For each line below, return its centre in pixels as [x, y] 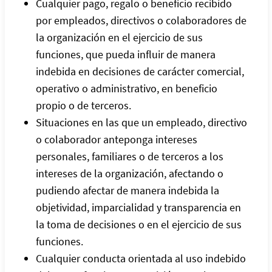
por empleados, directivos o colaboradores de [141, 20]
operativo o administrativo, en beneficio [126, 88]
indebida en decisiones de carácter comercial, [140, 71]
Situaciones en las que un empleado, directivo [141, 122]
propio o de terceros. [83, 105]
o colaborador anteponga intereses [116, 139]
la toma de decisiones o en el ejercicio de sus [138, 224]
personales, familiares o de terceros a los [129, 156]
